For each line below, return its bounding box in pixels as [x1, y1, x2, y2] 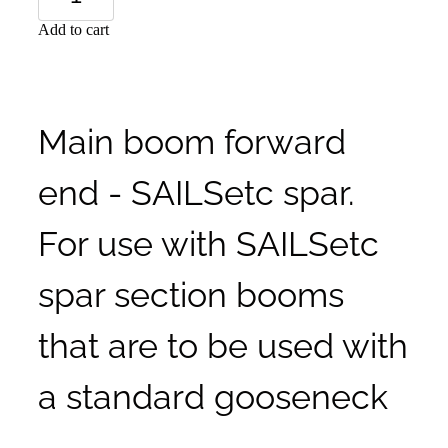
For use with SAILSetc [38, 216, 379, 264]
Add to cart [38, 20, 109, 38]
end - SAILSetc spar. [38, 165, 354, 213]
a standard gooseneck [38, 369, 388, 417]
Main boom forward [38, 114, 346, 162]
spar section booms [38, 267, 344, 315]
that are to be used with [38, 318, 408, 366]
